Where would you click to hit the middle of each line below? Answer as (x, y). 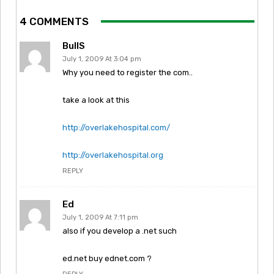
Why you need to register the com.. (128, 72)
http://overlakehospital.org (113, 155)
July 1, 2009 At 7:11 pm (100, 217)
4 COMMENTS (54, 21)
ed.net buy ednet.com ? (107, 258)
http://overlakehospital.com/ (116, 127)
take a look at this (96, 100)
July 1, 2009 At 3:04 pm (102, 59)
